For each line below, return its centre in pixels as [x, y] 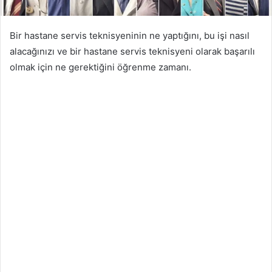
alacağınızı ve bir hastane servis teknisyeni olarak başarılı [132, 51]
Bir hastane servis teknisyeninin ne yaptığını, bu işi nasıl [130, 35]
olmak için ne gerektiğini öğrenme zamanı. [100, 67]
